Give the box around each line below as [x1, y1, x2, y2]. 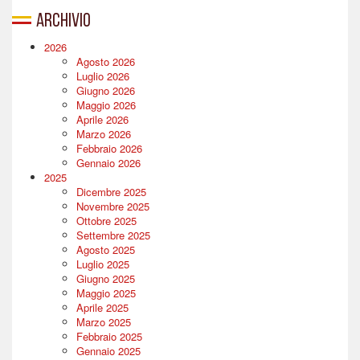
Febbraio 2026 [76, 140, 142, 156]
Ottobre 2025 [76, 212, 137, 228]
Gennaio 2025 [76, 342, 141, 358]
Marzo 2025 [76, 313, 131, 329]
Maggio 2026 [76, 96, 136, 112]
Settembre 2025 [76, 227, 150, 243]
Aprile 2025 [76, 299, 129, 315]
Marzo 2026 [76, 125, 131, 141]
